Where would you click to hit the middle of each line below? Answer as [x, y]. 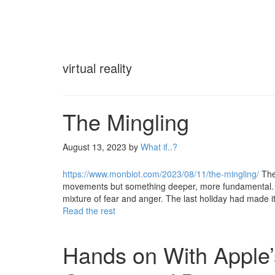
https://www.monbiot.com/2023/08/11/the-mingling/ [161, 174]
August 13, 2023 [95, 147]
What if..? [159, 147]
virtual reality [97, 68]
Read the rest [89, 211]
